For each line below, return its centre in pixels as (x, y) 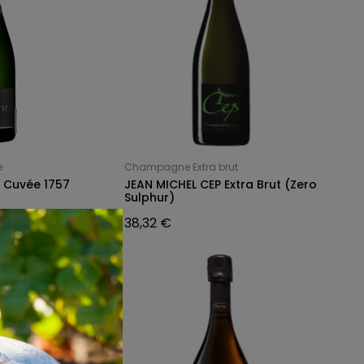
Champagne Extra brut (181, 167)
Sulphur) (149, 198)
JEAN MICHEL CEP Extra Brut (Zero (220, 185)
